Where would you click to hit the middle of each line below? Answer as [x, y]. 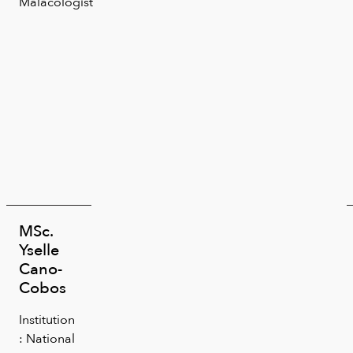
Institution [47, 319]
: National [47, 338]
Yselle [39, 249]
